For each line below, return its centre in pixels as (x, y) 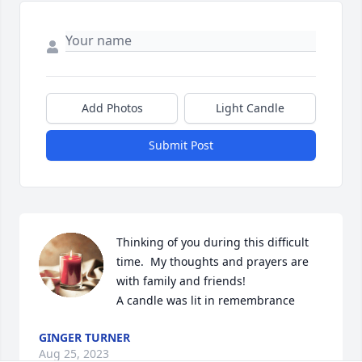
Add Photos (112, 108)
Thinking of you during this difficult (213, 242)
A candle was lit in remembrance (206, 301)
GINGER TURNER (84, 338)
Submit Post (181, 145)
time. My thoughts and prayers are (213, 262)
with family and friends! (181, 281)
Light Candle (250, 108)
